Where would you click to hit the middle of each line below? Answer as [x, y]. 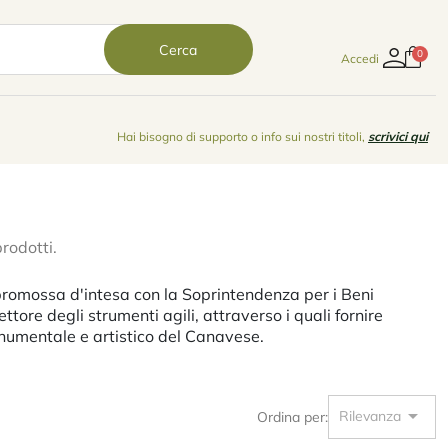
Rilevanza [370, 416]
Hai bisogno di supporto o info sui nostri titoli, [242, 136]
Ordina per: [292, 416]
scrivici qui [398, 136]
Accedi [360, 58]
